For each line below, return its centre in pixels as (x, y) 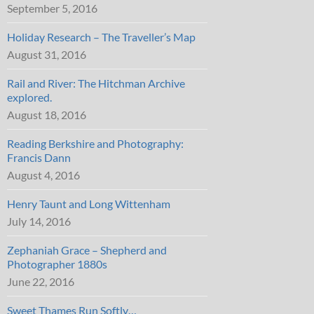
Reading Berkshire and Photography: (95, 143)
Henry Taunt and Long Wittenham (89, 204)
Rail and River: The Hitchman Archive (96, 83)
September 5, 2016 (52, 8)
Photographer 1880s (57, 264)
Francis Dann (39, 157)
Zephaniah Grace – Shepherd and (87, 250)
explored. (29, 97)
